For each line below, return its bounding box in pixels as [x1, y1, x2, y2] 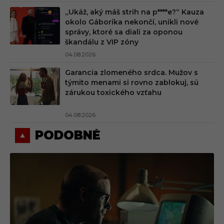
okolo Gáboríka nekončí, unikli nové [65, 17, 198, 26]
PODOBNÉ [35, 127, 100, 142]
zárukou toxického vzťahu [65, 87, 161, 97]
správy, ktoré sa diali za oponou [65, 27, 182, 36]
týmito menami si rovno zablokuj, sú [65, 77, 198, 87]
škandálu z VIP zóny [65, 37, 138, 46]
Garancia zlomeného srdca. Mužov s [65, 67, 198, 77]
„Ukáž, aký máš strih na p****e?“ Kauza [65, 7, 204, 16]
